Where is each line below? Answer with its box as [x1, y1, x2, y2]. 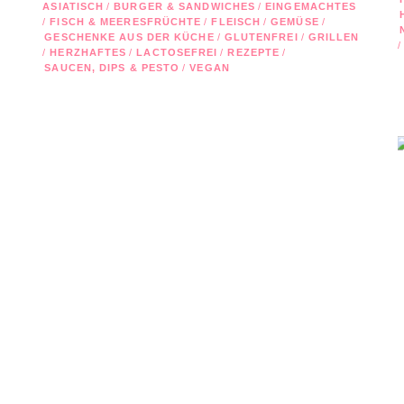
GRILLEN [308, 31, 360, 42]
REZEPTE [227, 46, 280, 58]
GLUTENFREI [224, 31, 298, 42]
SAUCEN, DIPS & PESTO [44, 61, 180, 73]
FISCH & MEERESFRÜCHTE [50, 15, 202, 27]
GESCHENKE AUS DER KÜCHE [44, 31, 215, 42]
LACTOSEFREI [136, 46, 218, 58]
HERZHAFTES [50, 46, 127, 58]
